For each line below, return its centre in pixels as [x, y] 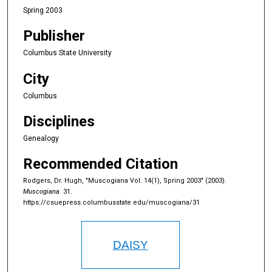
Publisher [54, 36]
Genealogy [41, 138]
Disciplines [59, 121]
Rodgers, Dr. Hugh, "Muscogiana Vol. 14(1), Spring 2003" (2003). [125, 181]
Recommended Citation [100, 164]
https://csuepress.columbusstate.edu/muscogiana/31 [111, 203]
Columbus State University [67, 53]
